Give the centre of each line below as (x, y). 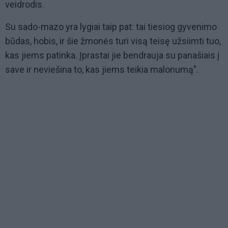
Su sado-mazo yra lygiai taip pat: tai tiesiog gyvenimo (111, 27)
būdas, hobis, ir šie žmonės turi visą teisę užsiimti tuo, (113, 41)
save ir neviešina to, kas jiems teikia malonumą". (102, 70)
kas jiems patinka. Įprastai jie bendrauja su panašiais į (112, 55)
